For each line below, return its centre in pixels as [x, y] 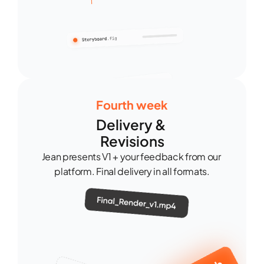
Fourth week [132, 104]
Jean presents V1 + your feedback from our [131, 156]
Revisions [132, 141]
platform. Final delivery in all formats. [132, 171]
